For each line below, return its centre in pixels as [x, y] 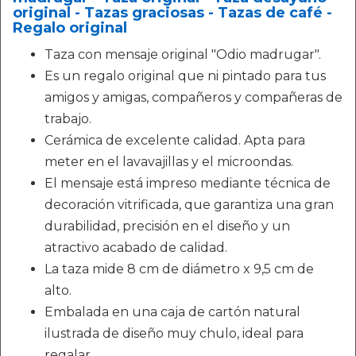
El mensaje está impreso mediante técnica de [188, 183]
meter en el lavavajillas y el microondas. [169, 162]
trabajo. [68, 119]
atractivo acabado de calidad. [136, 248]
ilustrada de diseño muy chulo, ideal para [174, 333]
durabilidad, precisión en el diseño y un [167, 226]
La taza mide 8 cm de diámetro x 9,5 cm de [179, 269]
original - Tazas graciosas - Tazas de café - [172, 13]
